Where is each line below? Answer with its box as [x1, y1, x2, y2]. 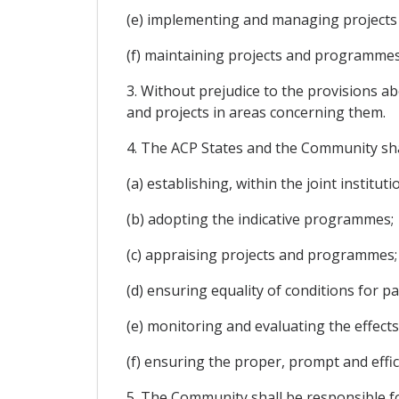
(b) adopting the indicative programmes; [126, 208, 394, 229]
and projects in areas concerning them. [126, 102, 386, 122]
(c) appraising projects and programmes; [126, 244, 397, 265]
